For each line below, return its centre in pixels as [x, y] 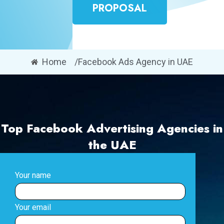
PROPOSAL [119, 8]
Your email [33, 207]
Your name [33, 175]
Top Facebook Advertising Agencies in [112, 128]
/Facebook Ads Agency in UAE [134, 62]
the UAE [112, 145]
